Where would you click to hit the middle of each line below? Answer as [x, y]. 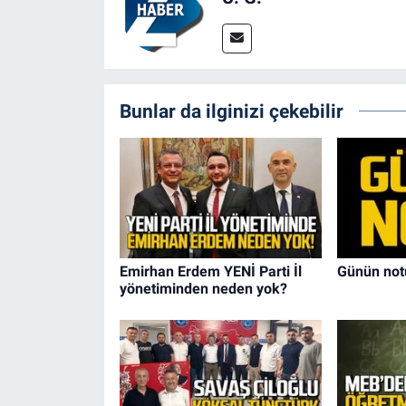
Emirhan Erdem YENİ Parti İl [210, 271]
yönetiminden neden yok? [203, 288]
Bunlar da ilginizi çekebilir [231, 111]
